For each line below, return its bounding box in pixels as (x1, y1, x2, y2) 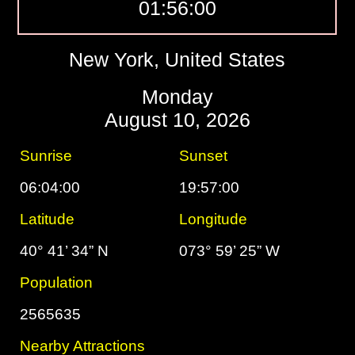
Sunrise (20, 147, 73, 164)
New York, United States (69, 48, 286, 71)
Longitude (179, 211, 248, 227)
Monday (141, 86, 213, 108)
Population (20, 274, 94, 291)
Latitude (20, 211, 75, 227)
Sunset (179, 147, 228, 164)
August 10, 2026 (104, 109, 250, 131)
